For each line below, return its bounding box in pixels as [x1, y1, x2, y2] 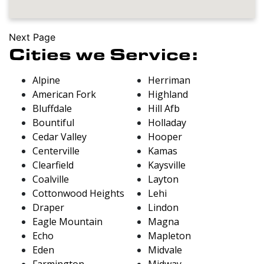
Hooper [148, 130, 182, 143]
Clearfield [32, 158, 74, 171]
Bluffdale [32, 101, 72, 115]
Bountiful [32, 115, 74, 129]
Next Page [9, 31, 55, 43]
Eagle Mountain [32, 214, 103, 228]
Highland [148, 87, 188, 101]
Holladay [148, 115, 186, 129]
